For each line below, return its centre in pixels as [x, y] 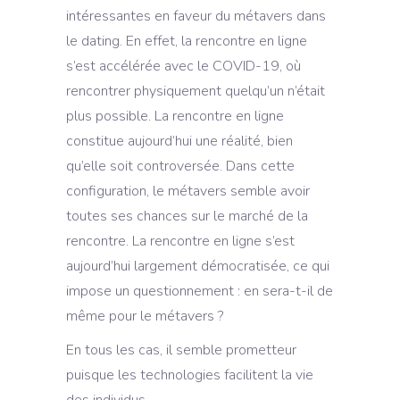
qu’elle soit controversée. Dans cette [180, 166]
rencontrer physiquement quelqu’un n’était [196, 91]
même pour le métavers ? [145, 316]
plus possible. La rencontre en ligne [175, 116]
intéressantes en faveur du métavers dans [196, 16]
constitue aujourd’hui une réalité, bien [179, 141]
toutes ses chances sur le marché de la [187, 216]
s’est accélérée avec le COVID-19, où [183, 66]
